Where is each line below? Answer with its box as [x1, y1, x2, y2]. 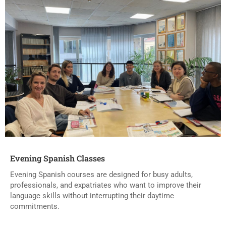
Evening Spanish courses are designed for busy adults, [10, 170, 193, 180]
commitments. [10, 202, 60, 211]
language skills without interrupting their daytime [10, 191, 174, 201]
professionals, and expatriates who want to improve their [10, 181, 201, 190]
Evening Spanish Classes [10, 153, 105, 164]
